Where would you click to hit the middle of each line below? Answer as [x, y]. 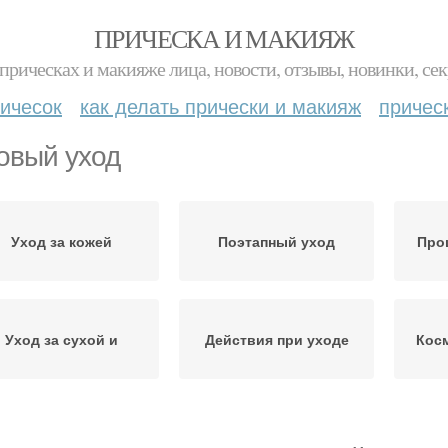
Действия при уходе [276, 339]
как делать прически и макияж [220, 105]
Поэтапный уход [276, 241]
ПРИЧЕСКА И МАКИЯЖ [224, 38]
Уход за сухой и [61, 339]
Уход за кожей [61, 241]
